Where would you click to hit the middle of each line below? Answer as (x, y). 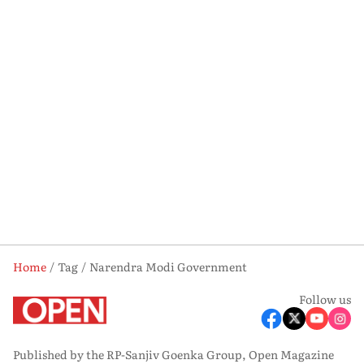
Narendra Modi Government (168, 266)
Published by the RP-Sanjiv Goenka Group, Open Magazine (173, 354)
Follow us (325, 299)
